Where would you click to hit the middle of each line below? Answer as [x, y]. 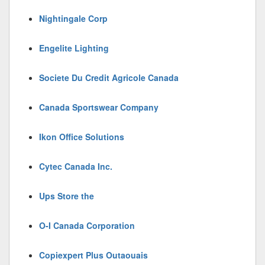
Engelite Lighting [74, 48]
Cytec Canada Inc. [76, 166]
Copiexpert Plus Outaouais [93, 255]
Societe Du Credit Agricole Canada [109, 77]
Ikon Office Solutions [82, 137]
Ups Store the [67, 196]
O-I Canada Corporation [87, 225]
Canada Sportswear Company [99, 107]
